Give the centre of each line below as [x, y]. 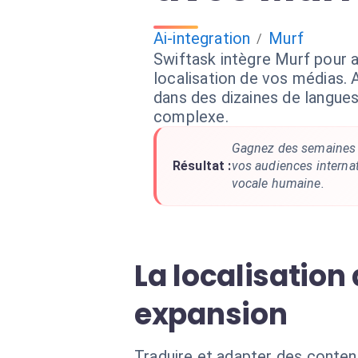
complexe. [191, 117]
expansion [211, 314]
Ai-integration [202, 38]
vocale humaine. [278, 183]
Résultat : [202, 166]
